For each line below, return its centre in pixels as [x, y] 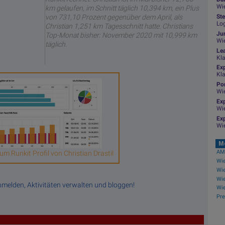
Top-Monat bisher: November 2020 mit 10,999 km [121, 35]
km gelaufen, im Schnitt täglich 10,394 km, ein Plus [122, 8]
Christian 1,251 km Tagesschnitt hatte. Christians [119, 26]
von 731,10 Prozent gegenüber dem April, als [114, 17]
